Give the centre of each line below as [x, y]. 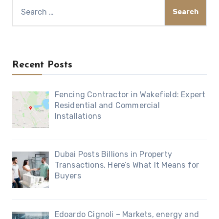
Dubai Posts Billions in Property [113, 154]
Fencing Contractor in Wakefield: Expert [130, 94]
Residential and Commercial [107, 105]
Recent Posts [42, 65]
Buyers [68, 176]
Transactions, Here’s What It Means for [127, 165]
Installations [78, 116]
